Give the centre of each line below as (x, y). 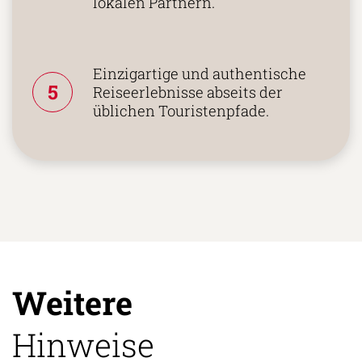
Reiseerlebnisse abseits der (188, 92)
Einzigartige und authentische (200, 73)
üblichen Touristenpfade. (181, 110)
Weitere (72, 302)
